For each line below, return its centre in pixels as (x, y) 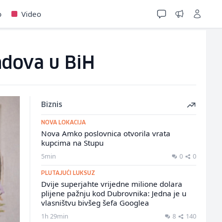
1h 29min (55, 216)
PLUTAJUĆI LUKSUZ (68, 173)
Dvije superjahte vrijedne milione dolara (111, 184)
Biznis (52, 105)
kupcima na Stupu (72, 143)
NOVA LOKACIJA (63, 123)
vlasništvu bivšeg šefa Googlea (95, 203)
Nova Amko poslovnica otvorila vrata (106, 133)
